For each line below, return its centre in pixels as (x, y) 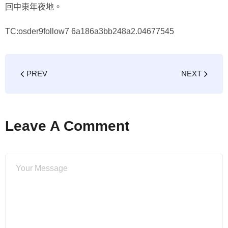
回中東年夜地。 (34, 7)
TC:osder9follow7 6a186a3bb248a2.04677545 (90, 31)
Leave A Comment (67, 126)
